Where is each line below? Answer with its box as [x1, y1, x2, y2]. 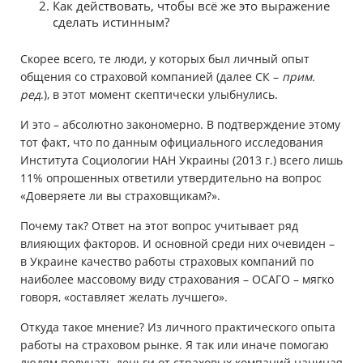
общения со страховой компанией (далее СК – [20, 69, 282, 85]
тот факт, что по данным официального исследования [20, 135, 323, 151]
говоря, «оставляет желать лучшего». [20, 289, 228, 305]
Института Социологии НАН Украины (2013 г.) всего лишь [20, 152, 343, 169]
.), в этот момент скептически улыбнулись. [41, 87, 278, 103]
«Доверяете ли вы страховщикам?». [20, 188, 220, 204]
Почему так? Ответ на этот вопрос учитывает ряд [20, 218, 298, 234]
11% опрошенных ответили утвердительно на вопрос [20, 170, 322, 186]
